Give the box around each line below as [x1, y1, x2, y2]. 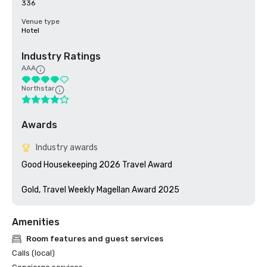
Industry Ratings [21, 51, 101, 62]
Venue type [21, 17, 60, 26]
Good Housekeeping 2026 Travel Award [21, 160, 172, 170]
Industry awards [36, 142, 98, 153]
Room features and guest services [26, 234, 163, 243]
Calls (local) [12, 249, 55, 257]
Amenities [12, 216, 60, 228]
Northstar [21, 84, 55, 92]
